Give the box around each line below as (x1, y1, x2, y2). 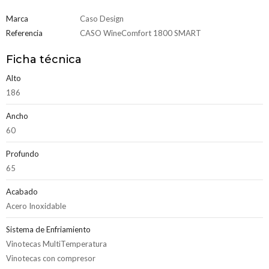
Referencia (6, 28, 43, 38)
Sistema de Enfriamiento (6, 224, 91, 234)
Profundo (6, 148, 39, 159)
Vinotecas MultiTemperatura (6, 238, 107, 249)
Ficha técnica (6, 52, 82, 66)
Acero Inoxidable (6, 201, 66, 211)
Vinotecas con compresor (6, 253, 95, 263)
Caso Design (80, 13, 124, 23)
